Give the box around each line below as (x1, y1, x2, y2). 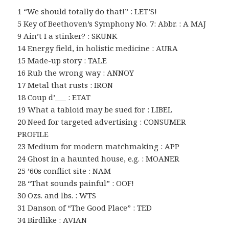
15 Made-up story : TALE (17, 55, 107, 66)
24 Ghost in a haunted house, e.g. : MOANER (17, 153, 180, 164)
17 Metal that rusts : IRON (17, 80, 113, 90)
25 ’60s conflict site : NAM (17, 166, 111, 176)
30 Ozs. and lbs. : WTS (17, 190, 97, 201)
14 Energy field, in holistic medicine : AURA (17, 43, 178, 54)
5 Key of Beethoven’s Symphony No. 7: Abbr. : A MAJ (17, 18, 207, 29)
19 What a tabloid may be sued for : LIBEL (17, 104, 173, 115)
